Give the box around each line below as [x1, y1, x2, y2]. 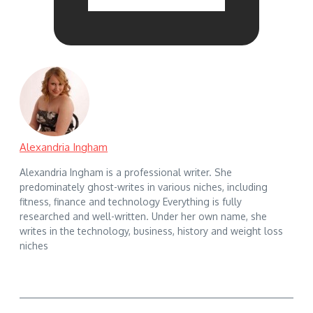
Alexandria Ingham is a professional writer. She [20, 166, 232, 178]
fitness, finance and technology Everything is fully [20, 195, 242, 208]
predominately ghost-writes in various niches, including [20, 180, 268, 193]
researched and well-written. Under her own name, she [20, 210, 267, 222]
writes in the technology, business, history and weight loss [20, 224, 283, 237]
